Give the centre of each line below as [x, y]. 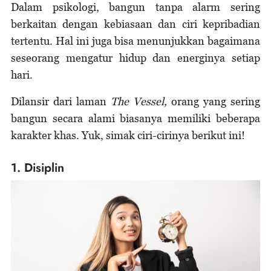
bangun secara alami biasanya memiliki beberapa [135, 118]
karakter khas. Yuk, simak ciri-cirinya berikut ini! [128, 135]
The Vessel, [139, 101]
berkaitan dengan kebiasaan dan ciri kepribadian [135, 24]
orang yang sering [214, 101]
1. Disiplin [38, 168]
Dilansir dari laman [61, 101]
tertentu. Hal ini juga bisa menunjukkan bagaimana [135, 41]
